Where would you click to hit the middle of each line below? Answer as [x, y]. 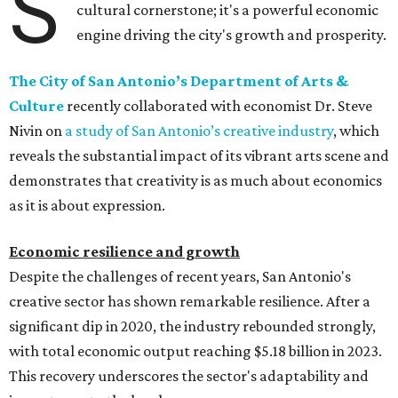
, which [356, 131]
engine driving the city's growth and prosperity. [232, 35]
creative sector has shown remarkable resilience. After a [190, 302]
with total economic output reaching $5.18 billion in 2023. [195, 351]
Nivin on [37, 131]
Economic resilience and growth [124, 252]
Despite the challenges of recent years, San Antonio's [180, 277]
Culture [36, 106]
